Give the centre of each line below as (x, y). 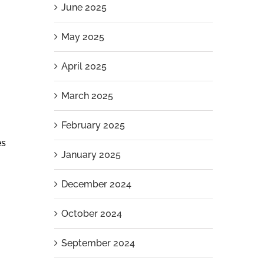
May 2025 (82, 37)
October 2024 (91, 214)
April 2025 (84, 66)
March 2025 (87, 96)
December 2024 (96, 184)
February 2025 (93, 125)
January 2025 (91, 155)
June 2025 (84, 7)
